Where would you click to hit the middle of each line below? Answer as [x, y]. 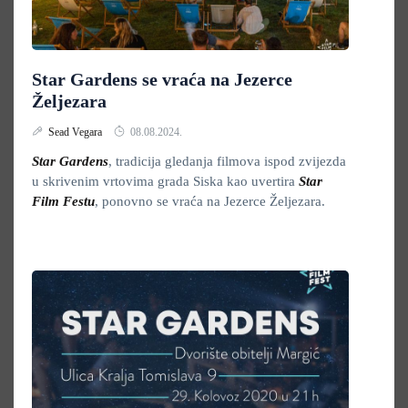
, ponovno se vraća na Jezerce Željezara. [210, 201]
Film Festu [63, 201]
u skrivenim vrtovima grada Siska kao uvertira [165, 181]
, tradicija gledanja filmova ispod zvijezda [227, 161]
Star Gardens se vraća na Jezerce [162, 79]
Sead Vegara [76, 132]
